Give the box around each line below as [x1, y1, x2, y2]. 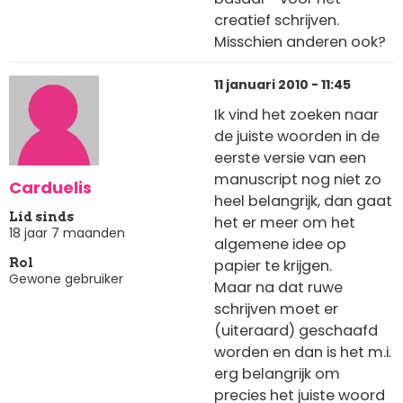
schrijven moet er [214, 298, 338, 319]
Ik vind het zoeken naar [214, 103, 379, 125]
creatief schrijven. [214, 9, 339, 31]
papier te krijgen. [214, 255, 332, 276]
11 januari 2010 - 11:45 [214, 76, 351, 94]
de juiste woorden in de [214, 125, 380, 147]
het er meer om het [214, 211, 355, 233]
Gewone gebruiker [9, 270, 123, 289]
